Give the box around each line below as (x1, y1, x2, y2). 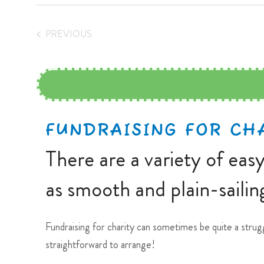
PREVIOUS (45, 27, 92, 41)
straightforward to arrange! (45, 237, 155, 253)
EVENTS (68, 39, 103, 54)
